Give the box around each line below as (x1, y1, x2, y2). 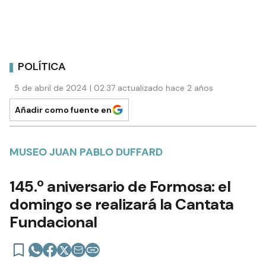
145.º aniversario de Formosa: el (9, 176, 230, 197)
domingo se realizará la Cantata (9, 194, 234, 214)
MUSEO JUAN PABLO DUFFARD (9, 144, 163, 159)
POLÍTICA (18, 59, 66, 74)
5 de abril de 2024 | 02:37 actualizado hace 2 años (14, 82, 213, 93)
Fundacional (9, 211, 97, 232)
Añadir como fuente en (15, 104, 112, 115)
